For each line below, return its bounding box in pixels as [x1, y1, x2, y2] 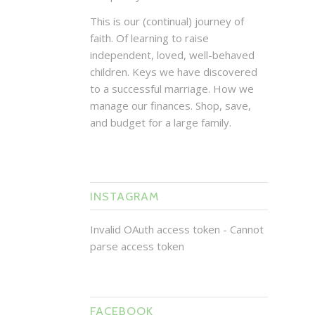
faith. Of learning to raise [89, 31, 209, 46]
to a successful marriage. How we [89, 82, 254, 96]
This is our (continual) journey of [89, 14, 244, 29]
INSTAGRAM [89, 188, 159, 203]
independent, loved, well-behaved [89, 48, 255, 63]
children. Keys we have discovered [89, 65, 257, 79]
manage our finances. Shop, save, [89, 98, 251, 113]
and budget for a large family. [89, 115, 231, 130]
